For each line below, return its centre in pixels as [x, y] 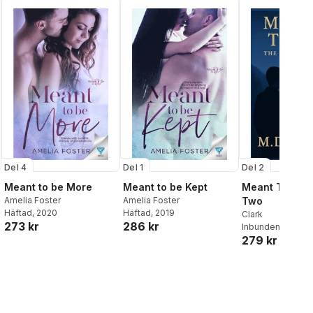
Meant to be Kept [165, 187]
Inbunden [261, 226]
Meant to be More [48, 187]
